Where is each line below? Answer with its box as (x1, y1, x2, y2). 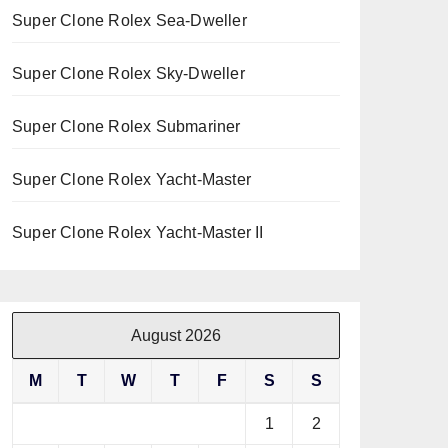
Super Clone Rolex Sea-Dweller (12, 12, 247, 29)
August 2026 (131, 327, 221, 344)
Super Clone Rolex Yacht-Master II (12, 224, 264, 241)
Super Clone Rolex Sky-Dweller (12, 65, 245, 82)
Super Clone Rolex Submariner (12, 118, 241, 135)
